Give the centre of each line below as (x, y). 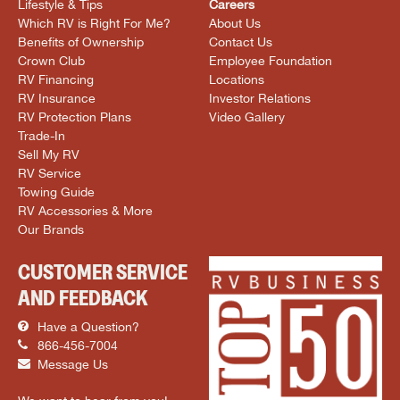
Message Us (71, 364)
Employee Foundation (271, 60)
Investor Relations (260, 97)
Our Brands (51, 229)
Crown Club (51, 60)
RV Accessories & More (85, 210)
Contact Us (241, 41)
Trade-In (42, 135)
